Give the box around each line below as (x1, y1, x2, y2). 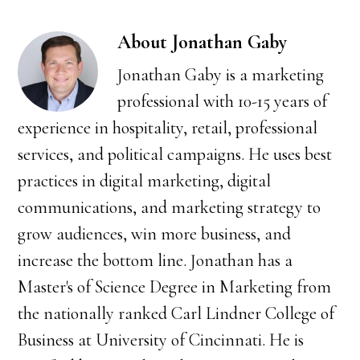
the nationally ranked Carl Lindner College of (18, 303, 335, 324)
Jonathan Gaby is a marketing (117, 64, 325, 85)
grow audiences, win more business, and (18, 223, 292, 244)
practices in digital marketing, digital (18, 170, 272, 191)
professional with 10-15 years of (117, 91, 328, 112)
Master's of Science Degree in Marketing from (18, 276, 332, 297)
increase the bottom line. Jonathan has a (18, 250, 293, 271)
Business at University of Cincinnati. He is (18, 329, 305, 350)
